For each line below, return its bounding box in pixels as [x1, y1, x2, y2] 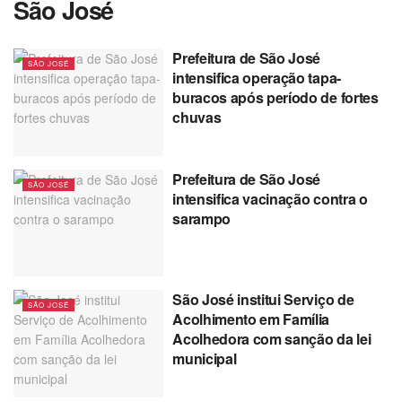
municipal [172, 348, 237, 370]
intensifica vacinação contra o [172, 188, 368, 209]
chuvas [172, 107, 222, 127]
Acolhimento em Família [172, 309, 330, 330]
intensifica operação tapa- [172, 67, 341, 88]
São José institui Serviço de [172, 289, 354, 310]
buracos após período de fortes [172, 87, 379, 108]
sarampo [172, 207, 231, 229]
